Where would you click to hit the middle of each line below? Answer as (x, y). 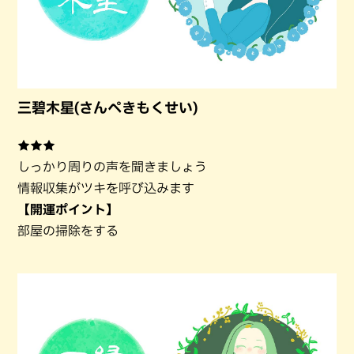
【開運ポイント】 (68, 209)
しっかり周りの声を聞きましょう (112, 166)
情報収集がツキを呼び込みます (106, 188)
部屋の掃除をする (68, 230)
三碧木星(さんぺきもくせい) (107, 107)
